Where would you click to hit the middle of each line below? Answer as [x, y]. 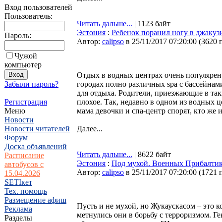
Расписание [24, 155]
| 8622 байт [152, 154]
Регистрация [26, 102]
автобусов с [24, 164]
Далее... [90, 129]
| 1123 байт [151, 24]
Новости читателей [37, 129]
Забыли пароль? [31, 84]
